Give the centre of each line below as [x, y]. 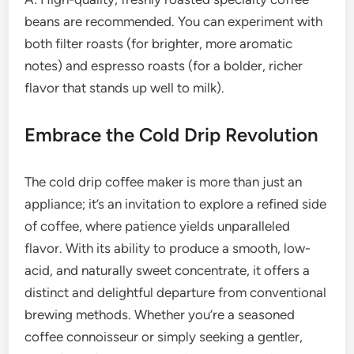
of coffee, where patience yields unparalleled [158, 226]
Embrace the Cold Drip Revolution [172, 135]
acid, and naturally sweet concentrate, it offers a [168, 271]
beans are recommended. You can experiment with [174, 22]
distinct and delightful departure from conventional [176, 293]
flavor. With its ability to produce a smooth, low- [168, 249]
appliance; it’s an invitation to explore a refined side [176, 204]
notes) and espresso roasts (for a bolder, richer [164, 66]
